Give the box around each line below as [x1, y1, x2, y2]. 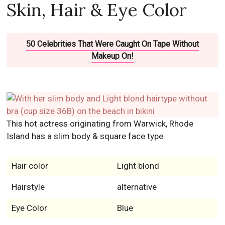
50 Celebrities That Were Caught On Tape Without [26, 39, 199, 49]
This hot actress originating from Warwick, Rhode [7, 119, 194, 129]
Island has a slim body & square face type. [7, 131, 166, 142]
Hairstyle [11, 182, 45, 192]
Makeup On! [91, 51, 134, 61]
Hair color [11, 161, 48, 171]
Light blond [117, 161, 159, 171]
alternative [117, 182, 157, 192]
